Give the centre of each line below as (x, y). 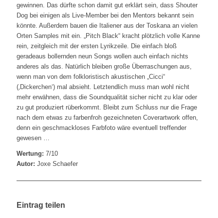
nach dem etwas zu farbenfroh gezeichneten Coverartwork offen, (107, 118)
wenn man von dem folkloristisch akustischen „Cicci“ (91, 77)
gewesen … (33, 138)
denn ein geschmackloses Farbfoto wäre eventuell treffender (101, 128)
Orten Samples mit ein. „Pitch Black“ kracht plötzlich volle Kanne (108, 36)
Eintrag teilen (41, 205)
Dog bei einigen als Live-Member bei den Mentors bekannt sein (105, 16)
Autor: (26, 164)
